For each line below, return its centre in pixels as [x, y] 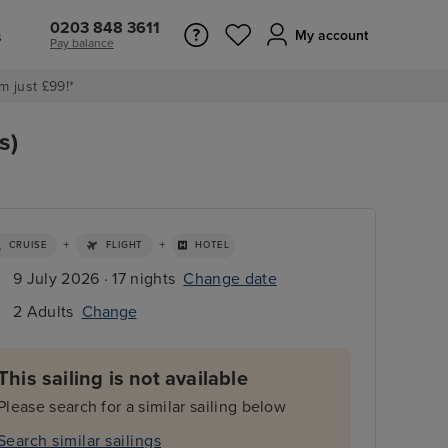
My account [331, 35]
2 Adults [43, 311]
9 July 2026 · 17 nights [94, 278]
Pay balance [82, 43]
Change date [230, 278]
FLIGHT [125, 245]
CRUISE [28, 245]
